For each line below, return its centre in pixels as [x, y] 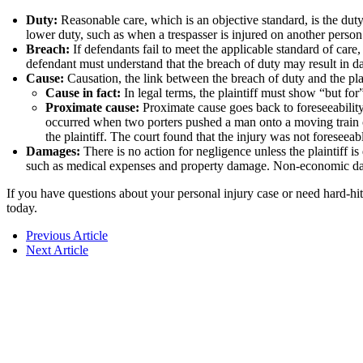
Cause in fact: [85, 93]
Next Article [57, 250]
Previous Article [67, 236]
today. [22, 208]
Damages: [53, 152]
